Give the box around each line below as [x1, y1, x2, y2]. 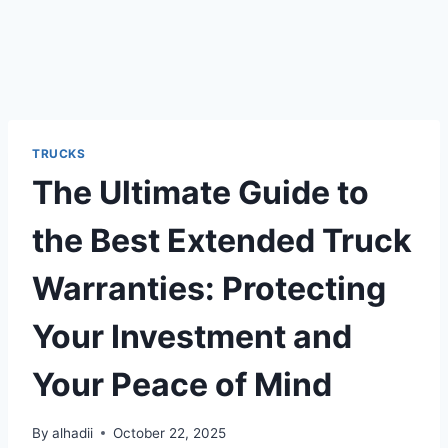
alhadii [52, 424, 94, 441]
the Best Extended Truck [32, 220, 412, 260]
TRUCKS [32, 146, 86, 161]
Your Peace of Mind [32, 364, 332, 404]
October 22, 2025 [113, 424, 227, 441]
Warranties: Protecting [32, 268, 386, 308]
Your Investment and [32, 316, 352, 356]
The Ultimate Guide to [32, 172, 369, 212]
